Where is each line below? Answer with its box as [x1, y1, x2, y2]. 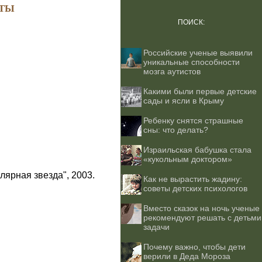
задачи [143, 222, 170, 232]
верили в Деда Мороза [143, 251, 230, 261]
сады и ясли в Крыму [143, 96, 224, 105]
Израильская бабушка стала [143, 145, 251, 154]
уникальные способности [143, 57, 240, 67]
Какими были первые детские [143, 87, 257, 96]
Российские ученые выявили [143, 48, 253, 57]
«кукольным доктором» [143, 154, 232, 164]
